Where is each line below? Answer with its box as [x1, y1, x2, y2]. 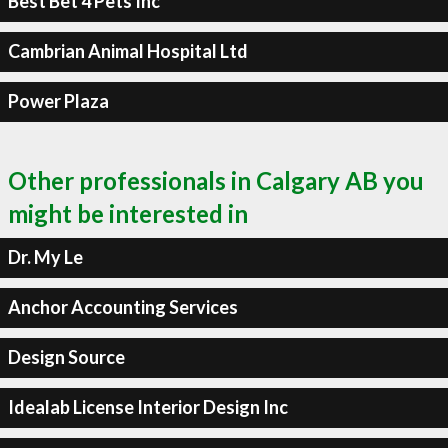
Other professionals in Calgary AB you [8, 165, 424, 195]
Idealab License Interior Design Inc [7, 396, 288, 418]
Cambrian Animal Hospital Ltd [7, 40, 248, 62]
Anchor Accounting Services [7, 296, 238, 318]
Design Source [7, 346, 125, 368]
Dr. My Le [7, 246, 83, 268]
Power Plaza [7, 90, 109, 112]
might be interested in [8, 198, 248, 228]
